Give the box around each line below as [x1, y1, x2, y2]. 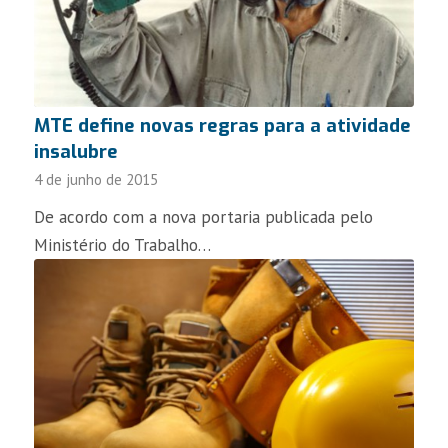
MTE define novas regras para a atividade [33, 113, 411, 139]
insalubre [33, 139, 118, 165]
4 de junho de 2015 [33, 169, 158, 190]
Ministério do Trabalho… [33, 234, 211, 257]
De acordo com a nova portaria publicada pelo [33, 206, 373, 229]
